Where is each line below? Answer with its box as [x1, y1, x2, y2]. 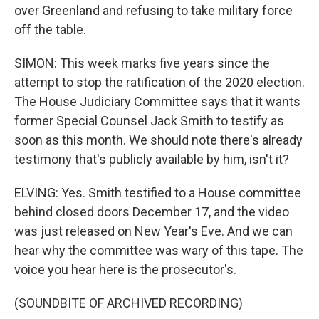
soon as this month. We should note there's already [14, 132, 303, 147]
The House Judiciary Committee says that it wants [14, 94, 300, 109]
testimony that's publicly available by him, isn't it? [14, 152, 289, 167]
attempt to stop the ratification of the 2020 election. [14, 75, 305, 90]
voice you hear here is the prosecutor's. [14, 262, 236, 277]
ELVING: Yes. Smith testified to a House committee [14, 185, 301, 200]
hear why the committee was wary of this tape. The [14, 243, 303, 258]
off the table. [14, 22, 86, 37]
